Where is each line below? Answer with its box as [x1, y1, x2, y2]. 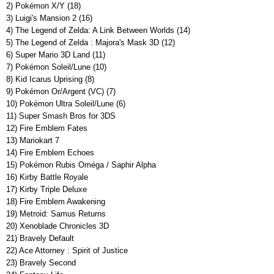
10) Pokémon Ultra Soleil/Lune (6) [6, 99, 125, 109]
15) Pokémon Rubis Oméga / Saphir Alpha [6, 160, 156, 170]
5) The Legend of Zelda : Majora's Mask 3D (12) [6, 38, 175, 48]
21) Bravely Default [6, 234, 74, 243]
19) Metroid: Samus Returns [6, 209, 106, 219]
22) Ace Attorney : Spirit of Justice [6, 246, 128, 256]
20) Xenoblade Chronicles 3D [6, 221, 109, 231]
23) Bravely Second [6, 258, 76, 268]
